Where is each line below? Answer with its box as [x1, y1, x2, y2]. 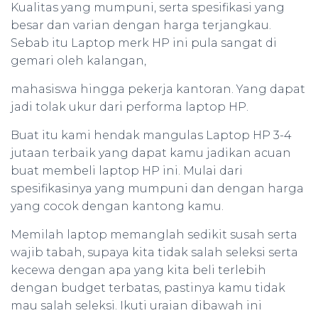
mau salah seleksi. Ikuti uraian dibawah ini [11, 299, 262, 312]
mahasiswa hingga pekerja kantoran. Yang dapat [11, 82, 305, 96]
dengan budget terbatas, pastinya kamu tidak [11, 281, 285, 295]
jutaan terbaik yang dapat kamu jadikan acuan [11, 146, 291, 160]
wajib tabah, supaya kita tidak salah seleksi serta [11, 246, 298, 259]
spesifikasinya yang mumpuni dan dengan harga [11, 182, 304, 195]
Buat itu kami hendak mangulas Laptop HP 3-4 [11, 128, 292, 142]
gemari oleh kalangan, [11, 54, 146, 67]
